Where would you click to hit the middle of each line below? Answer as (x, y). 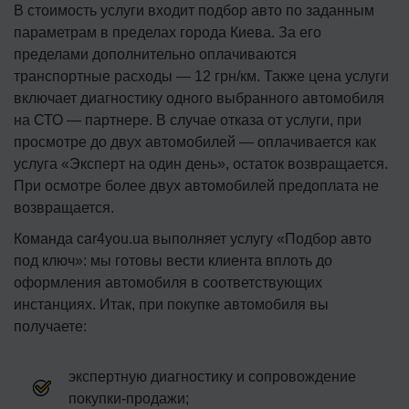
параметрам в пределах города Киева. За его (168, 32)
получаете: (50, 326)
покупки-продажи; (129, 398)
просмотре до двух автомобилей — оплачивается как (195, 142)
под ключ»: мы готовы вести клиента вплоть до (173, 260)
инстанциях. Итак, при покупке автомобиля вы (171, 304)
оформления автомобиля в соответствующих (168, 282)
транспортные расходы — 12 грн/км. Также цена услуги (201, 76)
